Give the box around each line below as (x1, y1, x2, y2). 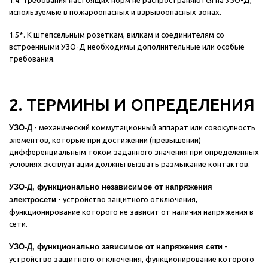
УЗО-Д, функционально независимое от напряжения (9, 182, 212, 192)
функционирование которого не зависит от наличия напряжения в (9, 208, 254, 217)
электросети (9, 195, 56, 205)
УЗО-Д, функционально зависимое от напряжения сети (9, 242, 223, 252)
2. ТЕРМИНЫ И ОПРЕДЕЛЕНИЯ (9, 95, 255, 114)
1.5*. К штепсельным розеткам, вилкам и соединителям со (9, 31, 224, 39)
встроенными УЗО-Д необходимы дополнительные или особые (9, 42, 245, 51)
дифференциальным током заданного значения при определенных (9, 148, 259, 157)
